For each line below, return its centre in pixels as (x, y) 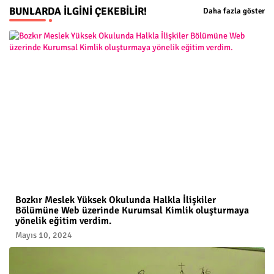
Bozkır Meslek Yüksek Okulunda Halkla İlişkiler (116, 200)
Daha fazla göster (234, 11)
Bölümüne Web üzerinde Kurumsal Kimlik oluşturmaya (132, 210)
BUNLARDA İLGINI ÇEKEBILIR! (78, 11)
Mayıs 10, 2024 (44, 235)
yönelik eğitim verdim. (63, 220)
